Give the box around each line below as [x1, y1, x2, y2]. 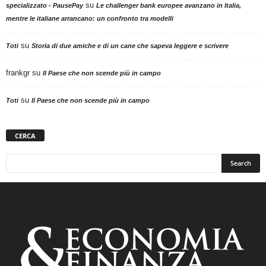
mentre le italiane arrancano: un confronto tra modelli [6, 15, 173, 23]
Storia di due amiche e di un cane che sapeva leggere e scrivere [31, 42, 229, 50]
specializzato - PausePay [6, 2, 83, 9]
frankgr [6, 68, 30, 78]
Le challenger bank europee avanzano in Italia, [96, 2, 241, 9]
